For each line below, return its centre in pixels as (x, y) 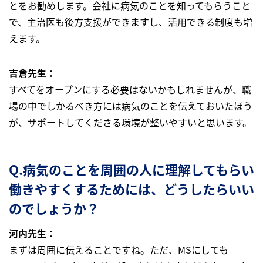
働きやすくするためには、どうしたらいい (131, 188)
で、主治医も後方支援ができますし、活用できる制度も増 (131, 21)
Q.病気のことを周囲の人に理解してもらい (131, 169)
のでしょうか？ (54, 208)
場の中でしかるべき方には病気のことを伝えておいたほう (131, 105)
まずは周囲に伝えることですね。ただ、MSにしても (119, 249)
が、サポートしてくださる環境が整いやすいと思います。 (130, 122)
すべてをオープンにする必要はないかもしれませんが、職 (130, 89)
